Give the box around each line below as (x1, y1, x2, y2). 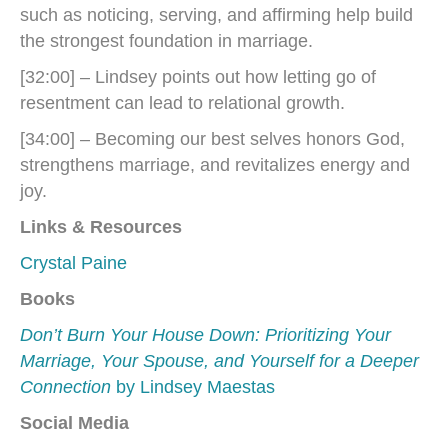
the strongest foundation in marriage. (20, 31, 313, 51)
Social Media (20, 413, 129, 433)
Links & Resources (20, 217, 182, 237)
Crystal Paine (20, 253, 127, 273)
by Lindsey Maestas (111, 377, 275, 397)
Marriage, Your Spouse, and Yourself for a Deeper (20, 351, 419, 371)
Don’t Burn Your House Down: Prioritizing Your (20, 325, 391, 345)
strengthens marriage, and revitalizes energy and (20, 155, 410, 175)
